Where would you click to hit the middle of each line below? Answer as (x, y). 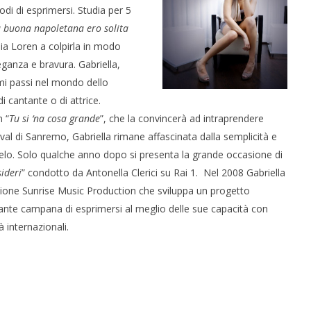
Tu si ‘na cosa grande (54, 119)
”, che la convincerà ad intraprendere (182, 119)
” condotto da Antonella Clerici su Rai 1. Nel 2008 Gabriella (153, 173)
